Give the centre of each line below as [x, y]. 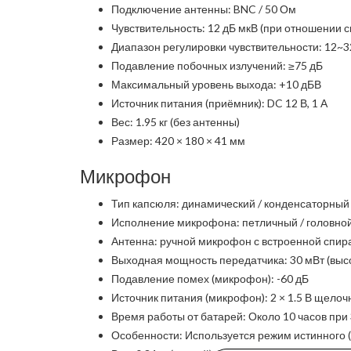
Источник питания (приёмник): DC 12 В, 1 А [219, 103]
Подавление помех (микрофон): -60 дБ [210, 279]
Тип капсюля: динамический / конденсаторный [230, 203]
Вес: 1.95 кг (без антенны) [175, 122]
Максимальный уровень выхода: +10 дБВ [216, 84]
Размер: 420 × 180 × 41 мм [178, 141]
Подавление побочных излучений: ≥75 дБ [217, 65]
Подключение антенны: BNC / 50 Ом [204, 9]
